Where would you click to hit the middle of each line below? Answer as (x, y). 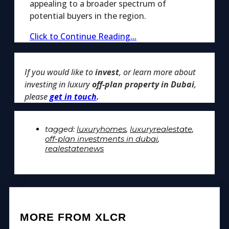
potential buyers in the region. (88, 16)
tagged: (61, 129)
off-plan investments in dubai (101, 139)
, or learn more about (157, 72)
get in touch (73, 96)
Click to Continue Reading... (83, 36)
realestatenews (74, 148)
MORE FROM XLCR (73, 217)
